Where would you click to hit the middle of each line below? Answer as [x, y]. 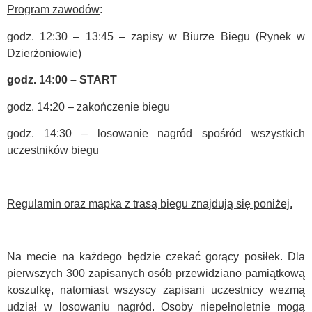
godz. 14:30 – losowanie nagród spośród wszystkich [156, 133]
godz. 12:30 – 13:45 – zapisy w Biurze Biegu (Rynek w [156, 36]
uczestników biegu [53, 150]
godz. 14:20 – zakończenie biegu [88, 107]
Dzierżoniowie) [44, 53]
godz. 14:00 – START [62, 80]
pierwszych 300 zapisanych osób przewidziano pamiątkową [156, 274]
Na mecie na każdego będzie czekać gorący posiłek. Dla [156, 257]
